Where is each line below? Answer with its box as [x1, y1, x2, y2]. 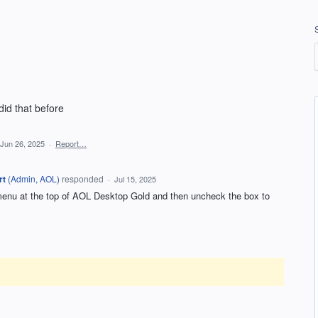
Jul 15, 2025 [114, 173, 156, 185]
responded [59, 172, 106, 185]
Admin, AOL [10, 172, 57, 185]
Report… [55, 138, 87, 149]
